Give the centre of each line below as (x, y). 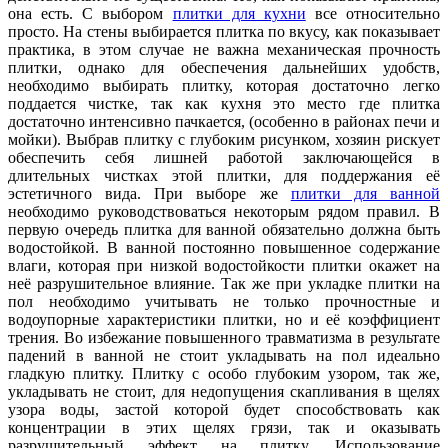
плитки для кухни (239, 13)
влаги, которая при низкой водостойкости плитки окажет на (224, 265)
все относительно (372, 13)
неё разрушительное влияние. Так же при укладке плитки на (224, 283)
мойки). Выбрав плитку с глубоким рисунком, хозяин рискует (224, 139)
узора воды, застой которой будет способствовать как (224, 409)
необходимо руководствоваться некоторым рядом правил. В (224, 211)
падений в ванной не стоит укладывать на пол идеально (224, 355)
